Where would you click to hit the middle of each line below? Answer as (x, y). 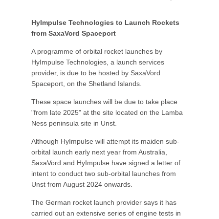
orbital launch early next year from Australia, (99, 152)
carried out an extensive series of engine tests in (106, 213)
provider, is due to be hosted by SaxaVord (96, 73)
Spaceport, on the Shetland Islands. (87, 84)
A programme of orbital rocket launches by (97, 51)
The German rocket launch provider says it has (104, 202)
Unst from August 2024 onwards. (82, 184)
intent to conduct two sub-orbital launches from (104, 174)
